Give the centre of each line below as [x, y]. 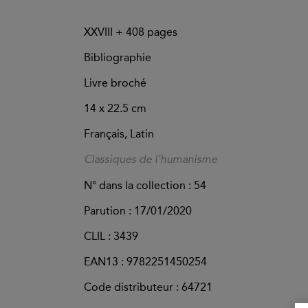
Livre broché [115, 83]
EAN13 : [105, 262]
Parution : [108, 211]
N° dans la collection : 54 [145, 186]
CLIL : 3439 [111, 236]
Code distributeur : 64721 [148, 287]
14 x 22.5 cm [115, 109]
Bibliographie [118, 58]
